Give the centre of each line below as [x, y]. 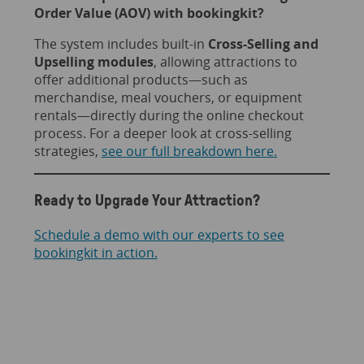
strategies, [67, 151]
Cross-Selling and [263, 43]
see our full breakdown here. [189, 151]
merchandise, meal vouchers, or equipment [168, 97]
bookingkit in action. [95, 253]
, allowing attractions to [225, 61]
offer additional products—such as [141, 79]
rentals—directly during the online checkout [169, 115]
